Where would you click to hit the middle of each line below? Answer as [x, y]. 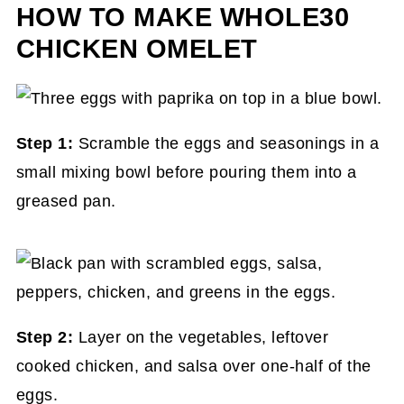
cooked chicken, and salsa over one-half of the [193, 366]
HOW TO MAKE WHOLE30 [183, 17]
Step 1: [47, 143]
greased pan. [66, 201]
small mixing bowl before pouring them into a [186, 172]
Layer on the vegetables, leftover [203, 337]
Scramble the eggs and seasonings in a [229, 143]
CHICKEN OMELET [137, 48]
